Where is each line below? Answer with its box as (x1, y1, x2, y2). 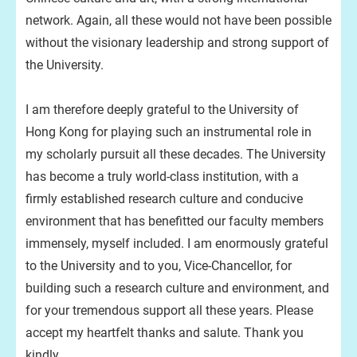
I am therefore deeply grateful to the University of (25, 102, 299, 117)
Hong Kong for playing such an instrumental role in (25, 124, 312, 139)
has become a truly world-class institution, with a (25, 169, 299, 184)
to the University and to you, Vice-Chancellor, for (25, 258, 292, 273)
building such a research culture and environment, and (25, 280, 329, 296)
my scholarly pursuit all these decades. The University (25, 147, 326, 162)
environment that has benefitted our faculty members (25, 214, 324, 229)
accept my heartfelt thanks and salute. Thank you (25, 325, 304, 340)
